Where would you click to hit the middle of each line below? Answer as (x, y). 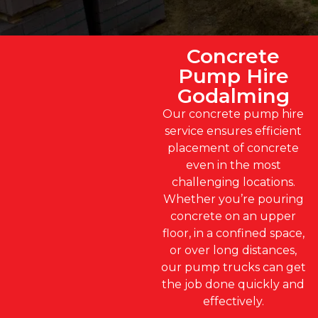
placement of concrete (233, 148)
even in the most (233, 165)
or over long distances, (233, 250)
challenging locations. (233, 182)
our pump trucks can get (233, 267)
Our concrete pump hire (233, 114)
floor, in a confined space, (233, 233)
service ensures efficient (233, 131)
